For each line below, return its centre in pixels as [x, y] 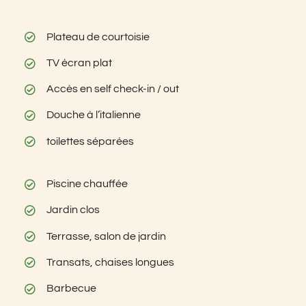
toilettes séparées [91, 141]
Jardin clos [73, 210]
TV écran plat [80, 63]
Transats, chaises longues [111, 262]
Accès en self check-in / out [113, 89]
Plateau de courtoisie [98, 37]
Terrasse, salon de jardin [107, 236]
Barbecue [72, 288]
